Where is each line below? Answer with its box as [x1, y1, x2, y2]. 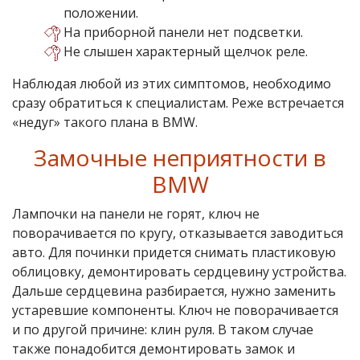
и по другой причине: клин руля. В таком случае [12, 320, 313, 338]
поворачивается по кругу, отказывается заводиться [12, 223, 343, 242]
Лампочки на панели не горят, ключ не [12, 204, 260, 223]
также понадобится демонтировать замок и [12, 339, 295, 358]
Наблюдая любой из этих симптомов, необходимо [12, 74, 331, 92]
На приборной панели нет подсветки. [63, 22, 303, 41]
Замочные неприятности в [34, 141, 326, 173]
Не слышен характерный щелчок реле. [63, 42, 308, 60]
